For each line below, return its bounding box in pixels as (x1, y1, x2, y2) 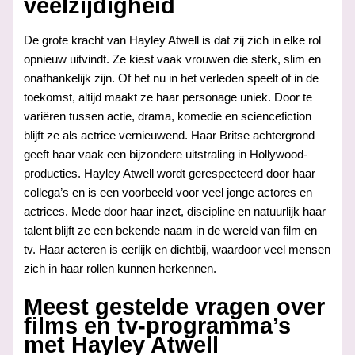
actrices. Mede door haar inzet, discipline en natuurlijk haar (24, 204, 326, 218)
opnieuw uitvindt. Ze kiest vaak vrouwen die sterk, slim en (24, 52, 322, 66)
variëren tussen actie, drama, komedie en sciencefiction (24, 109, 312, 123)
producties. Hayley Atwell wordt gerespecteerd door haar (24, 166, 316, 180)
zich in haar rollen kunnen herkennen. (24, 261, 217, 275)
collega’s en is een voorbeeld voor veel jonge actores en (24, 185, 313, 199)
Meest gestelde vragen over (24, 293, 326, 319)
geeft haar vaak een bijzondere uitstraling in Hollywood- (24, 147, 308, 161)
